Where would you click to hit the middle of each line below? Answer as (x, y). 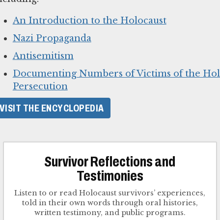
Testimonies (110, 176)
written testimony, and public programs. (110, 213)
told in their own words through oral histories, (110, 203)
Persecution (40, 87)
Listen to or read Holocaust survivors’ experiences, (110, 193)
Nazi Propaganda (52, 39)
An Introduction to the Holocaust (89, 21)
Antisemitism (43, 56)
